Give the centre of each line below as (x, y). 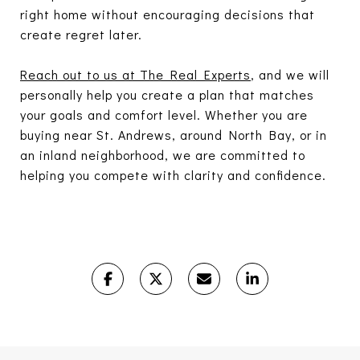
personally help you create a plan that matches (167, 94)
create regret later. (81, 34)
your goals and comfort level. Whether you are (164, 114)
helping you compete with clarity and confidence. (173, 174)
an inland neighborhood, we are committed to (163, 154)
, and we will (290, 74)
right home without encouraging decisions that (168, 14)
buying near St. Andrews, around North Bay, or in (174, 134)
